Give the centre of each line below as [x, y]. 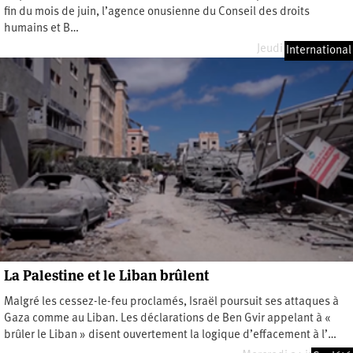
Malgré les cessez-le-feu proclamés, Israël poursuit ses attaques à [171, 302]
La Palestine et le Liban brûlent [106, 275]
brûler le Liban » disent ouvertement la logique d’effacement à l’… [170, 335]
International [319, 50]
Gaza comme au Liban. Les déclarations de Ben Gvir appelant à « [169, 318]
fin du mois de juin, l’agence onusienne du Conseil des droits [157, 12]
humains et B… [41, 28]
